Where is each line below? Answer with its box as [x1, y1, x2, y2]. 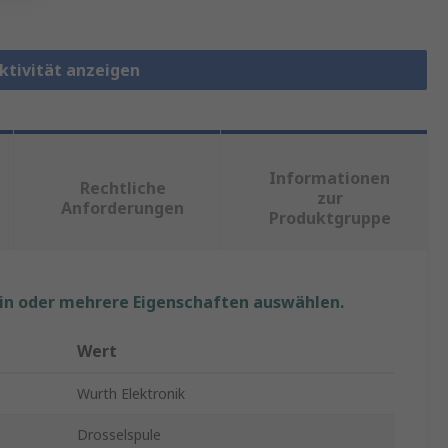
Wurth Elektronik [77, 384, 185, 404]
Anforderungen [61, 197, 185, 220]
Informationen [269, 167, 391, 190]
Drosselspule [77, 425, 161, 445]
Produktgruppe [268, 207, 391, 230]
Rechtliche [79, 177, 166, 200]
